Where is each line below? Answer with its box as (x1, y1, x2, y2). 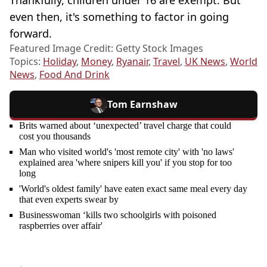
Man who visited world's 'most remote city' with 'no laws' (19, 146, 234, 157)
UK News (185, 54, 225, 68)
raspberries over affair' (19, 220, 103, 231)
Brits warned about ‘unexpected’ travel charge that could (19, 120, 231, 131)
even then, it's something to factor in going (10, 9, 229, 24)
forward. (10, 26, 52, 41)
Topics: (10, 54, 43, 68)
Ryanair (116, 54, 148, 68)
